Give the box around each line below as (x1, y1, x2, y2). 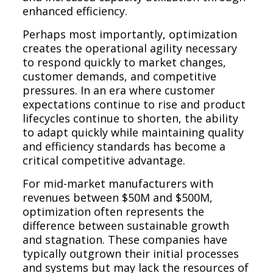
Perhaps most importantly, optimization (23, 26, 238, 41)
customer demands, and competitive (23, 68, 217, 83)
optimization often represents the (23, 204, 205, 219)
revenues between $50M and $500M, (23, 190, 213, 205)
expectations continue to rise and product (23, 96, 246, 112)
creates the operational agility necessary (23, 40, 238, 55)
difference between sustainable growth (23, 218, 230, 233)
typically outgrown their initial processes (23, 246, 239, 261)
